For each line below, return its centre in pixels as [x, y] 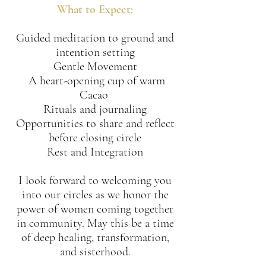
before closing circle [95, 138]
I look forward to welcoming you [95, 180]
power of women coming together [95, 209]
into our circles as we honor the [95, 195]
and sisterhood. [95, 252]
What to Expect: [95, 9]
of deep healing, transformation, [95, 237]
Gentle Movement [95, 66]
